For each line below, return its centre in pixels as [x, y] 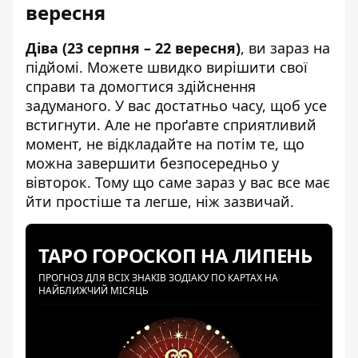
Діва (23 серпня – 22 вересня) [133, 48]
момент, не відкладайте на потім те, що [165, 143]
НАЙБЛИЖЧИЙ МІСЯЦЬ [93, 290]
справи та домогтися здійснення [141, 86]
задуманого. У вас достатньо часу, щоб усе [176, 105]
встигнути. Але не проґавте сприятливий [171, 124]
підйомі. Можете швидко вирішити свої [167, 67]
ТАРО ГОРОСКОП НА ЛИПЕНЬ [175, 255]
